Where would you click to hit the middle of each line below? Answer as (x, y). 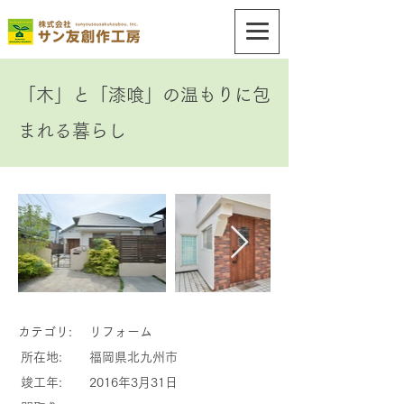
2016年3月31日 (133, 382)
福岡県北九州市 (133, 357)
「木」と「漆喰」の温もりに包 (144, 95)
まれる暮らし (72, 131)
